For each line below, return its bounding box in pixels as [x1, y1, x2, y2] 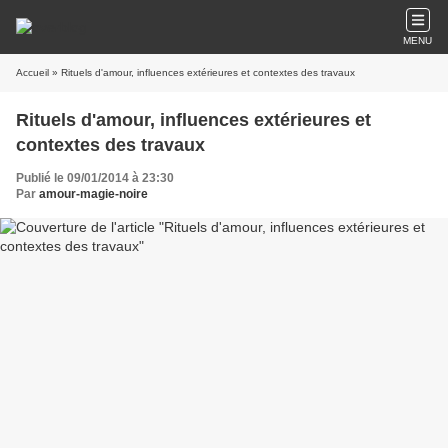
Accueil [16, 67, 49, 78]
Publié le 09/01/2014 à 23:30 [16, 171, 174, 185]
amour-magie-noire [39, 187, 148, 201]
